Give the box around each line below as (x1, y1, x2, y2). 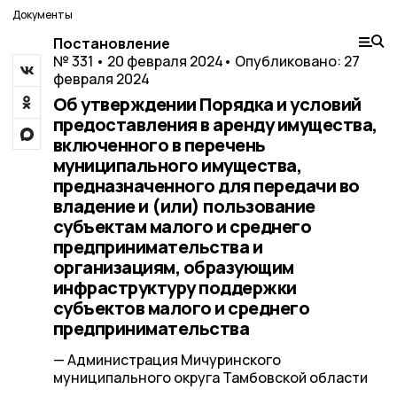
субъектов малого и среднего (52, 296, 309, 320)
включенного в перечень (52, 133, 266, 157)
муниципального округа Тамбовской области (52, 368, 368, 387)
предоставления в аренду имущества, (52, 113, 378, 136)
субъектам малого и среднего (52, 214, 311, 238)
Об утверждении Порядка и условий (52, 92, 362, 116)
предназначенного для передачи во (52, 174, 360, 198)
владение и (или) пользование (52, 194, 315, 218)
